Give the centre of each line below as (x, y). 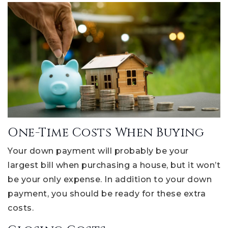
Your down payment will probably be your (98, 151)
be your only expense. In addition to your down (110, 179)
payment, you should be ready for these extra (107, 193)
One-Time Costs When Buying (106, 133)
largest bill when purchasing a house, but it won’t (114, 165)
